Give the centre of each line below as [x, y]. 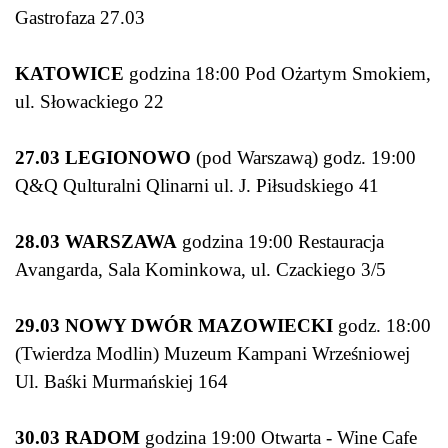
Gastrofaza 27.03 [85, 18]
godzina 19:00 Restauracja [280, 242]
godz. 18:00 [382, 326]
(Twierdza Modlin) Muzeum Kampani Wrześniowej [212, 354]
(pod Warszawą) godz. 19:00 [303, 158]
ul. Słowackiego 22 [94, 102]
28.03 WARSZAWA [96, 242]
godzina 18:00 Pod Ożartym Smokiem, [277, 74]
